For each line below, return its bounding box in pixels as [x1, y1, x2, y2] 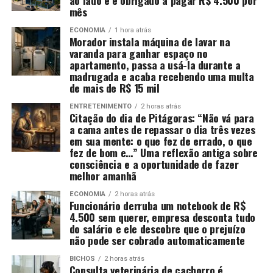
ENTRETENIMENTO [69, 102, 132, 110]
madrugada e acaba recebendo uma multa [69, 68, 254, 84]
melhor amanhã [69, 167, 137, 183]
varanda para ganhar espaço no [69, 44, 208, 61]
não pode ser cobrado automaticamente [69, 232, 245, 248]
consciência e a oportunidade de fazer [69, 155, 239, 172]
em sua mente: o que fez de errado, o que [69, 132, 252, 149]
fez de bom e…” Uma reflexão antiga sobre [69, 144, 258, 160]
